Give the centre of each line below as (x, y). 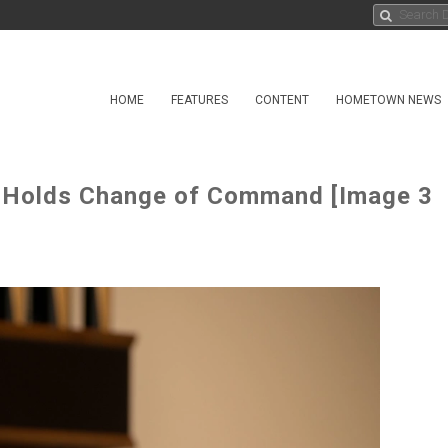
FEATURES (199, 100)
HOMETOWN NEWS (388, 100)
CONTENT (282, 100)
